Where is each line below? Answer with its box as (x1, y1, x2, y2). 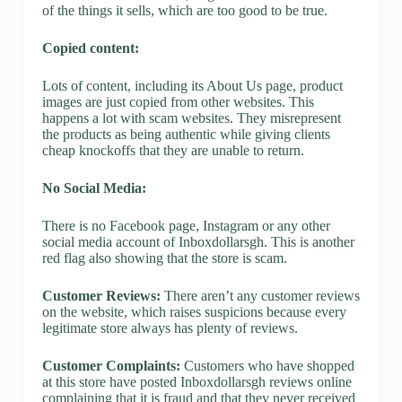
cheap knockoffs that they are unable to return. (41, 142, 304, 158)
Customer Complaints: (41, 357, 180, 373)
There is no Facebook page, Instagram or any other (41, 217, 330, 233)
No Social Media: (41, 179, 146, 196)
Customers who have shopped (179, 357, 354, 373)
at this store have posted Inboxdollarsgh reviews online (41, 373, 352, 389)
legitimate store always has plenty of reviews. (41, 319, 298, 336)
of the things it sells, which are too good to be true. (41, 2, 328, 18)
